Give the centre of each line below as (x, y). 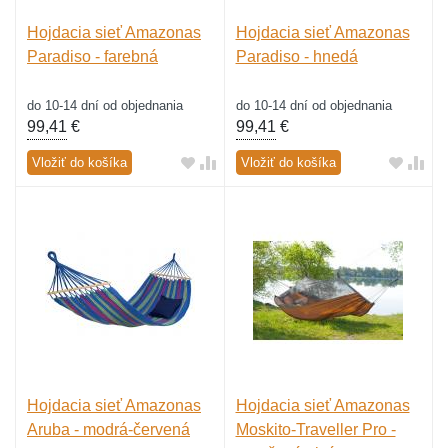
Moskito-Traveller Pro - (315, 429)
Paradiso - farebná (92, 57)
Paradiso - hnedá (296, 57)
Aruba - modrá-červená (108, 429)
